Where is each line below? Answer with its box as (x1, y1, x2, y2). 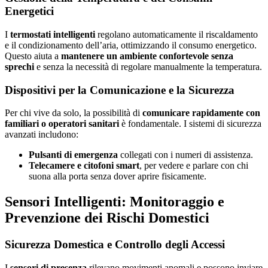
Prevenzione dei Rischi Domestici (5, 210, 209, 226)
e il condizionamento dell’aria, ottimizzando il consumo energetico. (5, 39, 257, 50)
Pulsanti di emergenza (29, 150, 118, 160)
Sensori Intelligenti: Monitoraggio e (5, 194, 224, 210)
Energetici (5, 5, 54, 18)
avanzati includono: (5, 129, 78, 140)
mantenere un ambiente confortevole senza (61, 50, 233, 61)
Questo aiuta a (5, 50, 61, 61)
